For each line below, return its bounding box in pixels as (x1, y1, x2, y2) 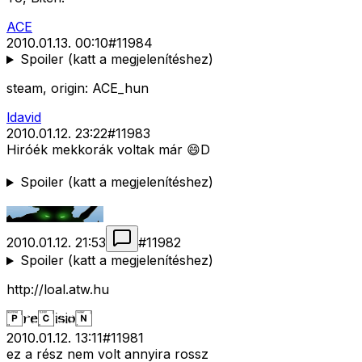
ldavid (6, 109, 41, 126)
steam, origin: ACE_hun (6, 80, 149, 97)
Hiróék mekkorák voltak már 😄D (6, 141, 210, 158)
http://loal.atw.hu (6, 281, 109, 298)
